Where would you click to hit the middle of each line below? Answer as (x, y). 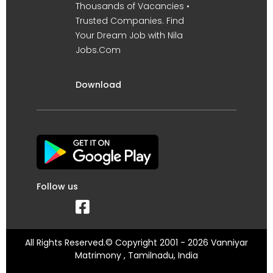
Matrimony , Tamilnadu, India (136, 255)
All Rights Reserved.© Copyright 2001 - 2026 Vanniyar (136, 242)
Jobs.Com (98, 50)
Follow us (57, 186)
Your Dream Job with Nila (129, 35)
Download (98, 84)
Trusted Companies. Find (130, 20)
